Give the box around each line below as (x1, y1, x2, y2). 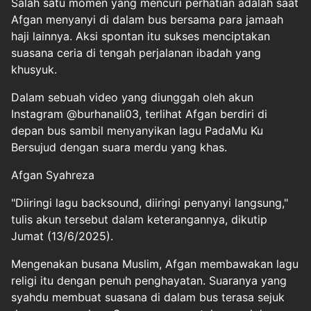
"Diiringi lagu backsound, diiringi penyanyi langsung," (11, 196, 288, 210)
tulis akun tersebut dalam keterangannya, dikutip (11, 212, 267, 226)
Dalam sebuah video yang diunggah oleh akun (11, 90, 253, 104)
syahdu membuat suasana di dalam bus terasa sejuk (11, 290, 285, 304)
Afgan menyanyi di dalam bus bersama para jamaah (11, 12, 283, 26)
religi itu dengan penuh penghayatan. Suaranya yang (11, 274, 287, 287)
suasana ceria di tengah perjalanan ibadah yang (11, 46, 261, 60)
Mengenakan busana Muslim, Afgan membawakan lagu (11, 257, 299, 271)
